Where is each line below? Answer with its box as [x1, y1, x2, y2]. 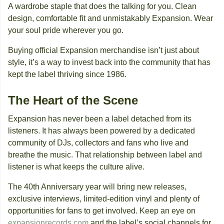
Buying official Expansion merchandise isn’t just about [8, 46, 199, 55]
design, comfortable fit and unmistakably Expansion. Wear [8, 14, 213, 23]
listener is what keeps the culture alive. [8, 162, 144, 171]
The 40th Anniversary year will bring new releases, [8, 182, 186, 191]
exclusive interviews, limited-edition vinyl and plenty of [8, 194, 199, 203]
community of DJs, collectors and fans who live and [8, 138, 188, 147]
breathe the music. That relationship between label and [8, 150, 202, 159]
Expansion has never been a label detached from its [8, 114, 191, 123]
